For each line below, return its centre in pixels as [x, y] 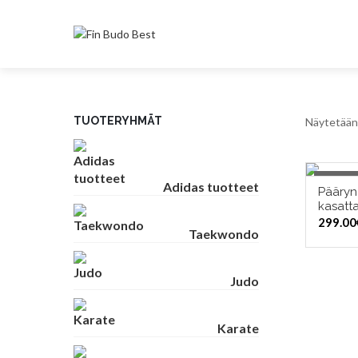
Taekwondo [224, 234]
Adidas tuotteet [211, 187]
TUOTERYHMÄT [118, 121]
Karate [238, 328]
